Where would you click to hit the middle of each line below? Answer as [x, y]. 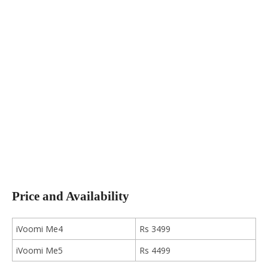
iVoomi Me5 [39, 250]
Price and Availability [71, 197]
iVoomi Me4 [39, 229]
